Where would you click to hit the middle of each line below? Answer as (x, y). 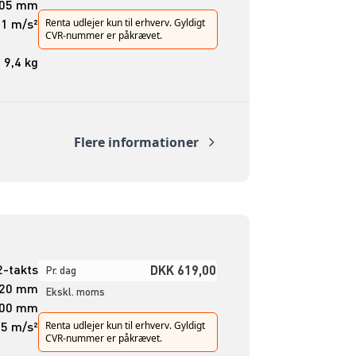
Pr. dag (61, 270)
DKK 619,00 (183, 269)
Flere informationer (136, 143)
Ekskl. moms (75, 291)
